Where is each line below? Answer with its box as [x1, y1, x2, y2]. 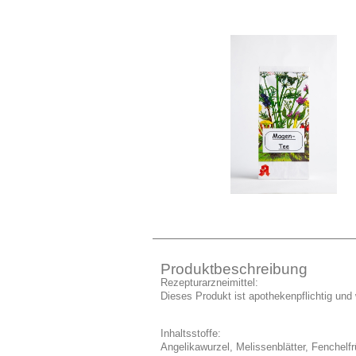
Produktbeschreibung [161, 261, 308, 278]
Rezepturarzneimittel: [161, 277, 259, 289]
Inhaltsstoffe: [161, 327, 222, 339]
